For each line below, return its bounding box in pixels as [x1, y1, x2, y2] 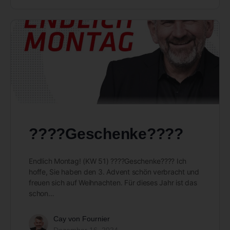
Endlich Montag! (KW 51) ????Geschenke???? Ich [29, 156, 187, 165]
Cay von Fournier [53, 214, 110, 223]
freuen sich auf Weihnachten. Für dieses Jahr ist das [29, 178, 197, 187]
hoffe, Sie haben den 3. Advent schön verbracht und [29, 167, 200, 176]
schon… [29, 188, 54, 198]
